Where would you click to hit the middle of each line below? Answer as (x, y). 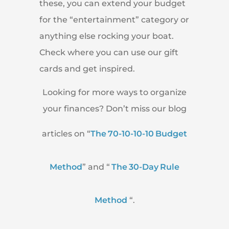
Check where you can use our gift (109, 52)
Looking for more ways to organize (114, 93)
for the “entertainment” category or (114, 19)
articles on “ (66, 134)
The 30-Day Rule (145, 167)
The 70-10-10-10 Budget (139, 134)
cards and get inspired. (87, 68)
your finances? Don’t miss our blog (114, 109)
